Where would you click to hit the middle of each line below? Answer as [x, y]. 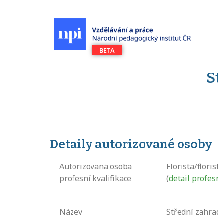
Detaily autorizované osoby [131, 145]
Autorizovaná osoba [96, 166]
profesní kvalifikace [95, 178]
